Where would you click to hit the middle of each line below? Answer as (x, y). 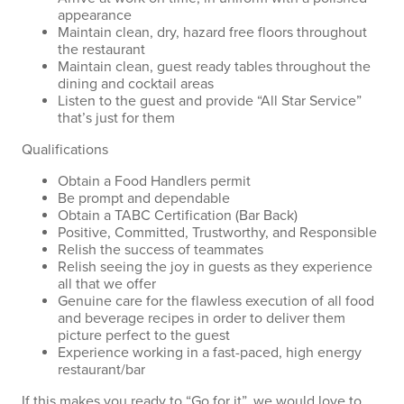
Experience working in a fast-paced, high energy (210, 353)
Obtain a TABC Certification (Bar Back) (178, 216)
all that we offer (107, 284)
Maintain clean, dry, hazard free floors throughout (212, 32)
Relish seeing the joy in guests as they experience (215, 267)
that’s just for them (116, 118)
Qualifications (65, 150)
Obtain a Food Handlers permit (154, 181)
